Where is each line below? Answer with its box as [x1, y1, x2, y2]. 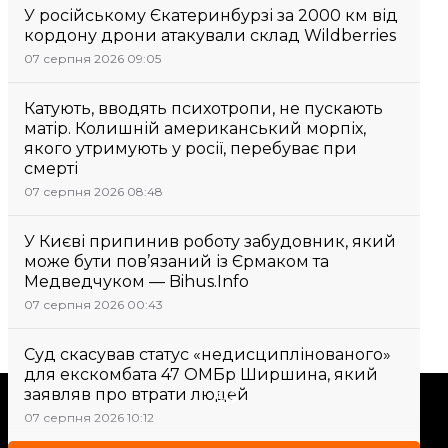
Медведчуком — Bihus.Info [24, 272, 249, 291]
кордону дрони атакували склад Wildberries [24, 26, 396, 45]
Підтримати [238, 387, 345, 406]
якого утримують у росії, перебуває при [24, 139, 357, 158]
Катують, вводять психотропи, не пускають [24, 99, 383, 118]
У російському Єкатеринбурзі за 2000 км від [24, 6, 398, 25]
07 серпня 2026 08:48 [24, 184, 163, 199]
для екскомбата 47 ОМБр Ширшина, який [24, 365, 378, 384]
